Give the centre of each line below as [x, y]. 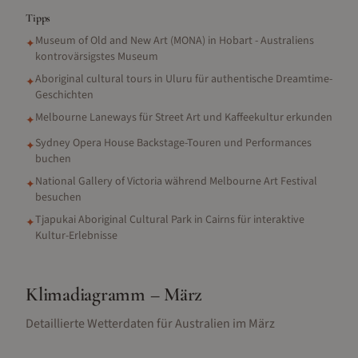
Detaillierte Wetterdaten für [100, 324]
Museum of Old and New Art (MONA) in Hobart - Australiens [175, 41]
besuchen [58, 197]
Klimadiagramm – [95, 294]
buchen [53, 159]
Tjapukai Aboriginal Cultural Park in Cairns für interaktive [170, 220]
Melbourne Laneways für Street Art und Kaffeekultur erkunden [184, 117]
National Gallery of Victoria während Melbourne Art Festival [176, 181]
